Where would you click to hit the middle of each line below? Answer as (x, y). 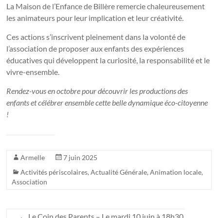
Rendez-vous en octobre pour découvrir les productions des (97, 91)
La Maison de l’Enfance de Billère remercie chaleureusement (106, 6)
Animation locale (176, 172)
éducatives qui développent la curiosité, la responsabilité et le (108, 60)
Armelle (33, 157)
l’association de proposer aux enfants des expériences (95, 48)
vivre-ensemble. (33, 72)
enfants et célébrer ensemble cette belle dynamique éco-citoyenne (107, 102)
